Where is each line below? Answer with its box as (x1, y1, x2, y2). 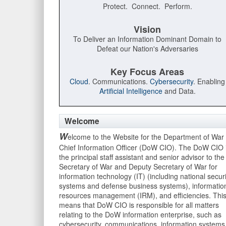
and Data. (162, 86, 196, 96)
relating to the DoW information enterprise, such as (59, 209, 221, 220)
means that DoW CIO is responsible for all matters (59, 200, 219, 210)
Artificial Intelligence (99, 86, 162, 96)
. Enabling (193, 76, 225, 87)
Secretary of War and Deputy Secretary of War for (59, 161, 217, 172)
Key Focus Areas (110, 65, 184, 79)
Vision (134, 23, 161, 36)
